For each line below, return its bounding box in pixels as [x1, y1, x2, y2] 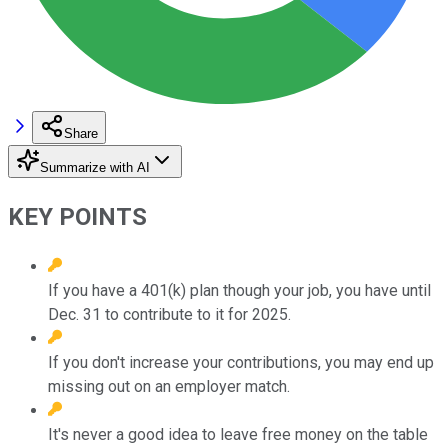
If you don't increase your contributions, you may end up [48, 352, 434, 372]
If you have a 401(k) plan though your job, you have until [48, 280, 431, 300]
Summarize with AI [40, 159, 150, 175]
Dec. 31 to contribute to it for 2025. [48, 304, 291, 324]
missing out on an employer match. [48, 376, 290, 396]
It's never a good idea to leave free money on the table [48, 424, 428, 444]
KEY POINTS [8, 202, 147, 231]
